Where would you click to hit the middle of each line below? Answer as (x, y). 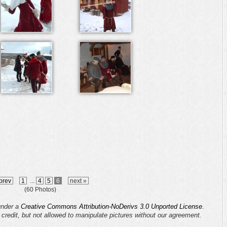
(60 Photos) (40, 189)
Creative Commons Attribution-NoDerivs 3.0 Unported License (111, 206)
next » (78, 181)
